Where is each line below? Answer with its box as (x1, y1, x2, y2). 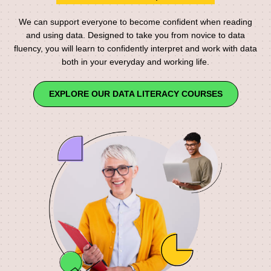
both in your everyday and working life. (62, 56, 209, 67)
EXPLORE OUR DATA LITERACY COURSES (48, 88, 223, 99)
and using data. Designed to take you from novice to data (26, 30, 245, 40)
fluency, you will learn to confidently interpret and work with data (14, 43, 257, 53)
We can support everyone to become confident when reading (19, 16, 252, 27)
